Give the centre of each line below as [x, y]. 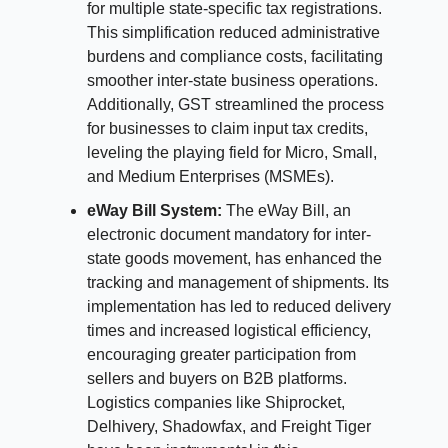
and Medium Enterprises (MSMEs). [210, 176]
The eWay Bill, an [286, 210]
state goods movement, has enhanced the [234, 258]
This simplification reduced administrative [233, 32]
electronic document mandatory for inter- [229, 234]
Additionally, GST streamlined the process [235, 104]
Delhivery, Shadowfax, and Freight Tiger [229, 426]
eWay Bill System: [154, 210]
